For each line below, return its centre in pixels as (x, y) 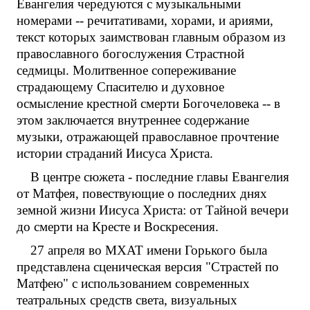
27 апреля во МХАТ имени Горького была (149, 250)
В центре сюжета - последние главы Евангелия (160, 177)
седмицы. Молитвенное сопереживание (126, 71)
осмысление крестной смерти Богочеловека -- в (148, 104)
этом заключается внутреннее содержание (133, 120)
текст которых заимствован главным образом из (151, 37)
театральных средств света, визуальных (127, 300)
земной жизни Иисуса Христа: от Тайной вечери (153, 210)
